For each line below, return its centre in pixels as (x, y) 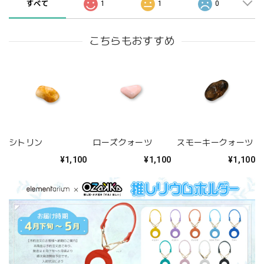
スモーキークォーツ (215, 143)
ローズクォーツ (122, 143)
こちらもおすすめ (132, 41)
